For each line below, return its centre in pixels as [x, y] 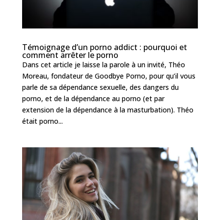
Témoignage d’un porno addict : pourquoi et [104, 47]
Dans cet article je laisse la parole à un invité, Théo [103, 65]
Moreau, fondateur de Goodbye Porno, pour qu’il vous [109, 76]
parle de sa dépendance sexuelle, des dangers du [100, 87]
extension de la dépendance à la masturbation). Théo [108, 110]
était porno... [42, 121]
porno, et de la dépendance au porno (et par [93, 99]
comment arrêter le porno [70, 55]
